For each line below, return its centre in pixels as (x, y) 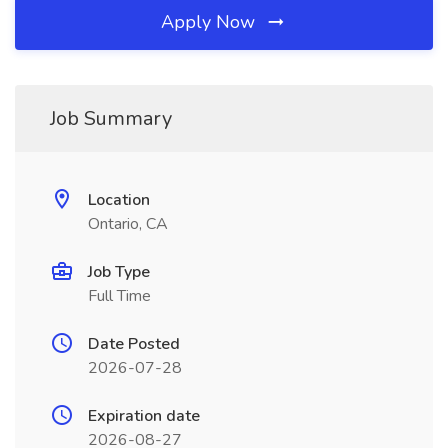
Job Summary (111, 118)
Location (119, 200)
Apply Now (210, 22)
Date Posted (134, 344)
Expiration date (144, 416)
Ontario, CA (128, 224)
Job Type (119, 272)
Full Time (119, 296)
